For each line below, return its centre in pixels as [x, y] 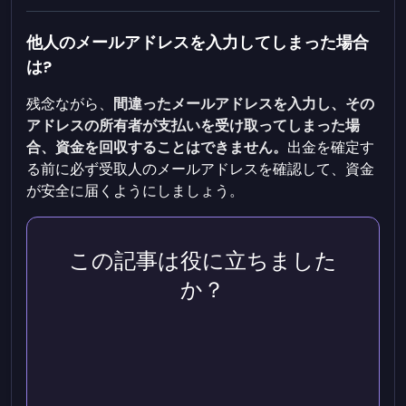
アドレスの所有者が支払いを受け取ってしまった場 [193, 126]
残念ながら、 [70, 104]
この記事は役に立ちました [203, 261]
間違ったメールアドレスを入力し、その [244, 104]
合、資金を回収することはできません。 [157, 147]
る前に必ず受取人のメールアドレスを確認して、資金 [201, 169]
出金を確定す [331, 147]
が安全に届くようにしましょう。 [135, 191]
